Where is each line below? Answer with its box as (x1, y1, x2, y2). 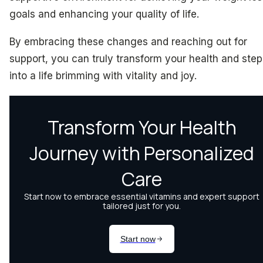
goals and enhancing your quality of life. (9, 8, 199, 20)
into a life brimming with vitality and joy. (9, 70, 197, 82)
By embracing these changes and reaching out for (9, 36, 247, 48)
